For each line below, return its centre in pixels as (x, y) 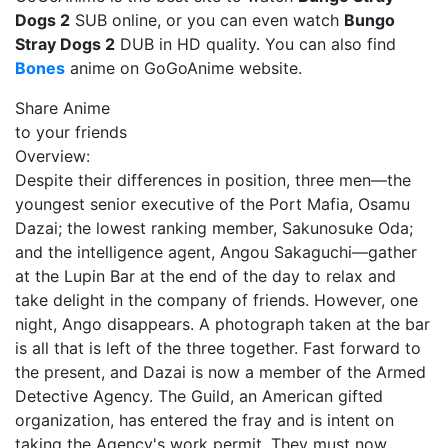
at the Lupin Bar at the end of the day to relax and (205, 276)
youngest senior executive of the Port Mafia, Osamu (212, 204)
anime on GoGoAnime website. (183, 68)
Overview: (52, 156)
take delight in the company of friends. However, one (216, 300)
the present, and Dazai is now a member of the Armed (220, 372)
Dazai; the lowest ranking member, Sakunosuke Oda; (214, 228)
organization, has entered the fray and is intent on (204, 420)
